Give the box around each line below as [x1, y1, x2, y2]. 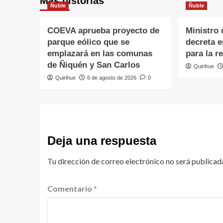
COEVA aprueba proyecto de [47, 25, 159, 35]
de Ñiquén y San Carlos [47, 60, 140, 70]
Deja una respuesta [47, 133, 156, 147]
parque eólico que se [47, 37, 129, 47]
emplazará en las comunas [47, 48, 152, 58]
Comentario [47, 183, 94, 193]
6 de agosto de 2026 [87, 74, 136, 81]
